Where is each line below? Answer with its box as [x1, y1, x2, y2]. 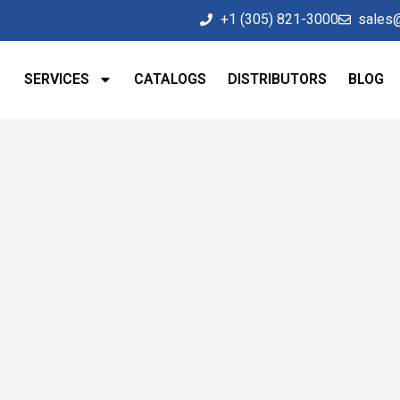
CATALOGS [134, 71, 207, 88]
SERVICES [24, 71, 90, 88]
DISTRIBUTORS [228, 71, 328, 88]
